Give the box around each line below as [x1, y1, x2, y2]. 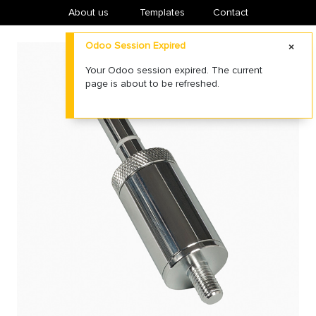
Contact [212, 6, 248, 18]
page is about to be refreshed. [85, 78, 219, 90]
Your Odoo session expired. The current [85, 64, 262, 76]
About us [68, 6, 109, 18]
